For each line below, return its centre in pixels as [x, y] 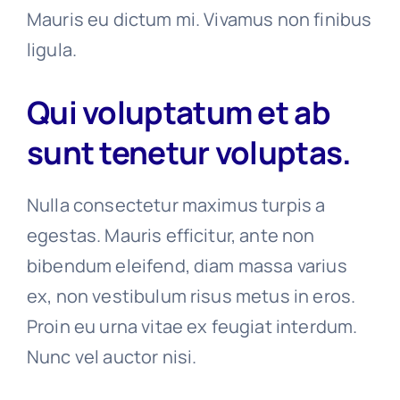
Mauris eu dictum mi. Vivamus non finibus [199, 19]
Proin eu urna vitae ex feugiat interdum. [192, 326]
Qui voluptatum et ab [178, 112]
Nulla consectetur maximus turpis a [176, 204]
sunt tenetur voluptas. [189, 152]
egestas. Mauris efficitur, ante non [171, 235]
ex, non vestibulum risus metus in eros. [191, 296]
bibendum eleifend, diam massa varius [187, 265]
